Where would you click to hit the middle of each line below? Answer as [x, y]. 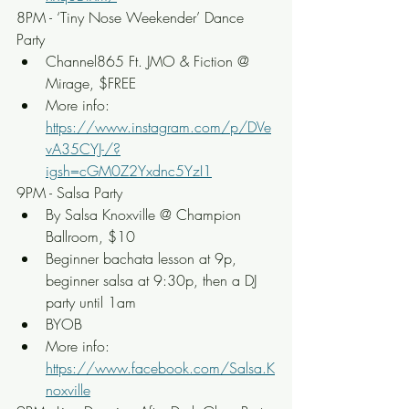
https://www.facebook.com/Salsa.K [160, 368]
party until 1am [91, 302]
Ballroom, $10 [90, 236]
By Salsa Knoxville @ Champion [146, 215]
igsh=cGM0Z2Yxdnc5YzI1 [129, 171]
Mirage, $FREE [91, 83]
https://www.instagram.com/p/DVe [158, 127]
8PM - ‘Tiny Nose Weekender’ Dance [132, 17]
